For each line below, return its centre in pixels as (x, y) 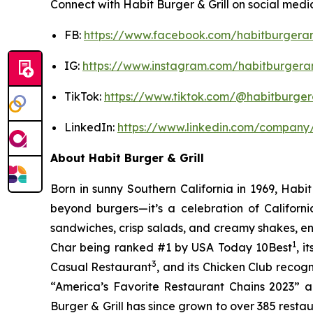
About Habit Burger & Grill (127, 158)
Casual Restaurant (101, 267)
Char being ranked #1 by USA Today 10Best (171, 248)
